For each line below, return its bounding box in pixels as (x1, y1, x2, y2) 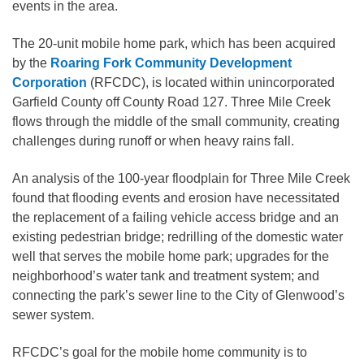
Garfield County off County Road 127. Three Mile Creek (12, 94, 331, 109)
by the (12, 55, 50, 70)
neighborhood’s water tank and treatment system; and (12, 268, 319, 283)
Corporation (12, 75, 87, 89)
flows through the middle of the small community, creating (12, 114, 340, 128)
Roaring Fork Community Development (50, 55, 292, 70)
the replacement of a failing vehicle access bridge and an (12, 210, 339, 224)
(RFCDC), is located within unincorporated (87, 75, 335, 89)
